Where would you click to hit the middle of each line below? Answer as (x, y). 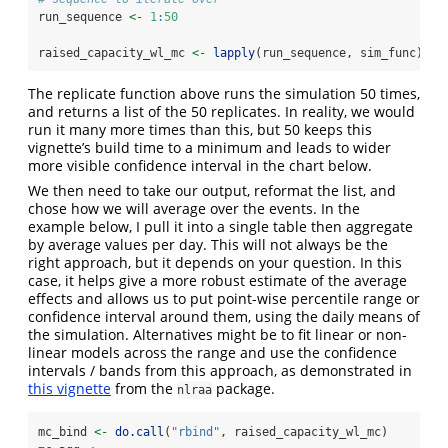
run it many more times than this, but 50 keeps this (200, 130)
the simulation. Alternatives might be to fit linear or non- (217, 335)
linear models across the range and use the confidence (212, 353)
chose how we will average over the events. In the (194, 209)
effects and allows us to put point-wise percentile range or (224, 299)
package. (243, 389)
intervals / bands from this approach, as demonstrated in (220, 371)
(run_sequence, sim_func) (339, 53)
